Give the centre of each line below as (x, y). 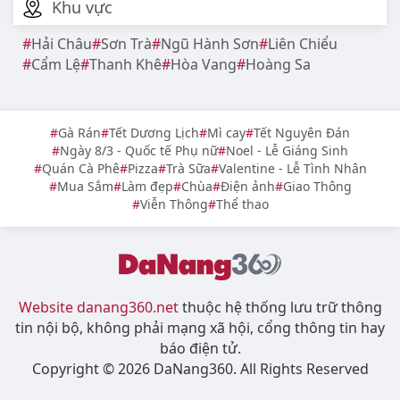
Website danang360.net (98, 308)
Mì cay (226, 133)
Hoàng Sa (278, 65)
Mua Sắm (85, 187)
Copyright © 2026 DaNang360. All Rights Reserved (200, 369)
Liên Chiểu (303, 44)
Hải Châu (62, 44)
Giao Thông (317, 187)
